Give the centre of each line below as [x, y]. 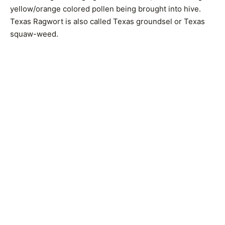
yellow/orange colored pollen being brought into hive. [105, 9]
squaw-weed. [34, 34]
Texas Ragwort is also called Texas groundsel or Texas [107, 21]
